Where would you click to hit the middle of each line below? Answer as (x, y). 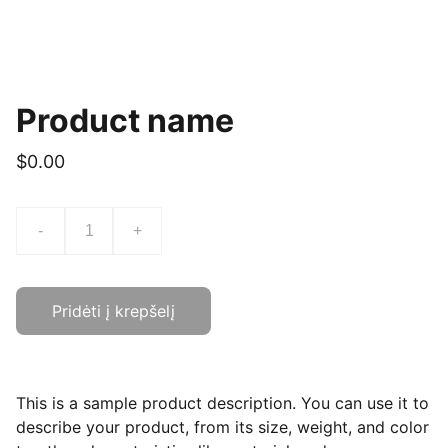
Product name (125, 120)
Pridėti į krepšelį (113, 311)
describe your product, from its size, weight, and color (222, 427)
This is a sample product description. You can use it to (222, 403)
